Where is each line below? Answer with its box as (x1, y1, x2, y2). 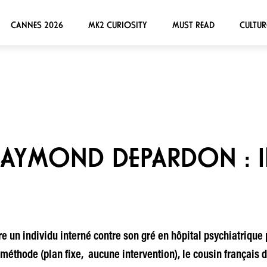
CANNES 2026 (10, 19, 63, 30)
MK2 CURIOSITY (88, 19, 147, 30)
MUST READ (172, 19, 215, 30)
